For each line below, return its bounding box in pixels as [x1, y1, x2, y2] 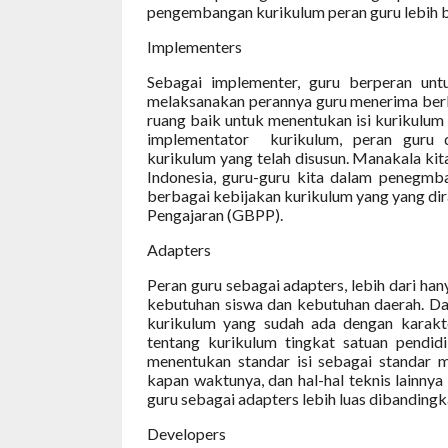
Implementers [147, 37, 242, 56]
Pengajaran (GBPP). [147, 205, 283, 224]
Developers [147, 424, 226, 443]
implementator [147, 129, 249, 148]
